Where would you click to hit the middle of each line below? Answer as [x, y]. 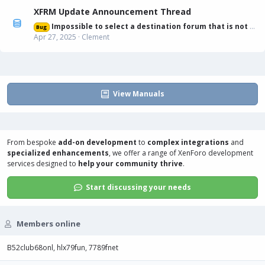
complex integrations [188, 142]
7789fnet [104, 248]
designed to [56, 164]
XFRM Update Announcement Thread [112, 11]
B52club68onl [30, 248]
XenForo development [216, 153]
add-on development [97, 142]
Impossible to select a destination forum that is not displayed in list [150, 26]
